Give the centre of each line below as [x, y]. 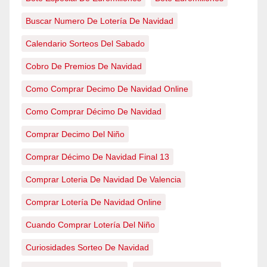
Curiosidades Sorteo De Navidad [87, 247]
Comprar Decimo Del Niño [75, 134]
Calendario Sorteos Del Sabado [85, 44]
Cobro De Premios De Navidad [84, 66]
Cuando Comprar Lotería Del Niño [90, 225]
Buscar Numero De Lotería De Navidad [100, 21]
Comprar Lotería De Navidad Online [94, 202]
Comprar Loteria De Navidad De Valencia [103, 179]
